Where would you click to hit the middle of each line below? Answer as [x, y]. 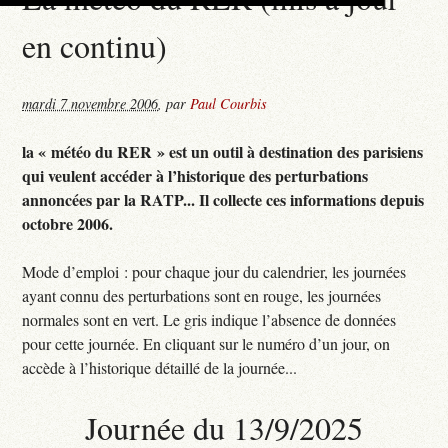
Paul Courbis [229, 103]
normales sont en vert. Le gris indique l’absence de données [209, 319]
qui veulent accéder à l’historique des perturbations [195, 175]
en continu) [95, 46]
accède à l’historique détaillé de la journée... [160, 367]
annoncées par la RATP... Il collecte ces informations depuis [223, 199]
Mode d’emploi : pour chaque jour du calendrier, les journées [214, 271]
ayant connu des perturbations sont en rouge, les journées [202, 295]
